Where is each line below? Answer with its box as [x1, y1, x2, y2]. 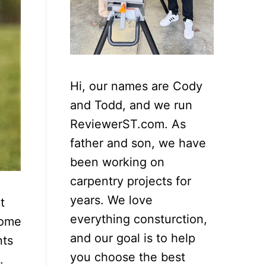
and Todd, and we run [70, 97, 192, 112]
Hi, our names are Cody [70, 78, 202, 93]
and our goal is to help [70, 230, 195, 245]
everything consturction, [70, 211, 207, 226]
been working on [70, 154, 164, 169]
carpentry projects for [70, 173, 191, 188]
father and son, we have [70, 135, 206, 150]
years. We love [70, 192, 153, 207]
